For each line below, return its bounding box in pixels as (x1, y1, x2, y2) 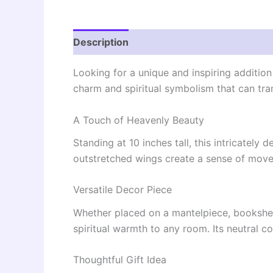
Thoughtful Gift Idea (73, 253, 166, 266)
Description (73, 36, 129, 49)
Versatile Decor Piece (73, 183, 172, 196)
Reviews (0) (141, 36, 200, 49)
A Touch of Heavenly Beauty (73, 113, 204, 126)
